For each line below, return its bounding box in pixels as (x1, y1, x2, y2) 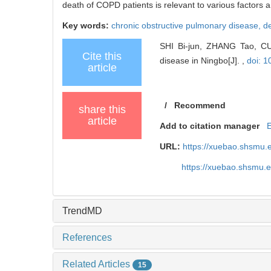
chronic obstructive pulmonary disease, (111, 20, 263, 30)
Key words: (62, 20, 111, 30)
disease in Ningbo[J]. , (160, 55, 247, 65)
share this (78, 103, 126, 116)
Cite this (82, 50, 122, 62)
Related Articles (62, 258, 132, 269)
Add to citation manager (160, 120, 260, 131)
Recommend (174, 100, 226, 110)
